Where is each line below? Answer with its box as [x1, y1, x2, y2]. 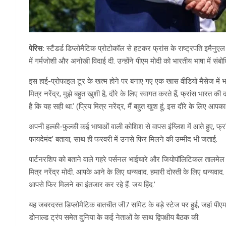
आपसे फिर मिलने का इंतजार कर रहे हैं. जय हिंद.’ [29, 180, 155, 190]
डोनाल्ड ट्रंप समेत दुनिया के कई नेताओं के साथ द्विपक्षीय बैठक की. [29, 213, 200, 222]
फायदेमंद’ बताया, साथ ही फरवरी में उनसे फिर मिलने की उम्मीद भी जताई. [29, 135, 217, 144]
